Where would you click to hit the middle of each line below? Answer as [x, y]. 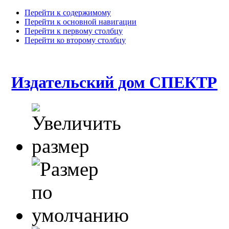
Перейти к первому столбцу [74, 31]
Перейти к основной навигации [81, 22]
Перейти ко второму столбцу [75, 40]
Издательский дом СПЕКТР [114, 83]
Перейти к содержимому [68, 13]
